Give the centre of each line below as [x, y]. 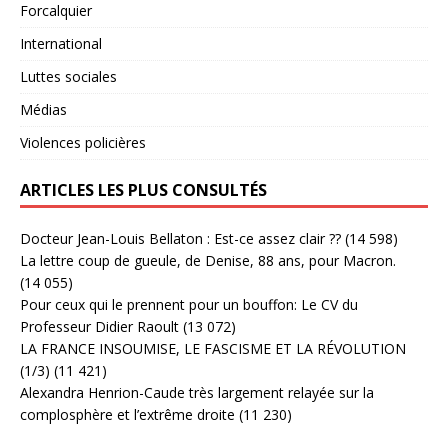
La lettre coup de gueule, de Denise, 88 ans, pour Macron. [208, 261]
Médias [43, 110]
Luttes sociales [68, 77]
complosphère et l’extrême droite [127, 415]
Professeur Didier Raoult [99, 327]
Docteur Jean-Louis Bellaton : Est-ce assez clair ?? [180, 239]
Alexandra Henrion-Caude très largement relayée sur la [197, 393]
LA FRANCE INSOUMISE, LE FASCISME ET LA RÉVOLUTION [213, 349]
